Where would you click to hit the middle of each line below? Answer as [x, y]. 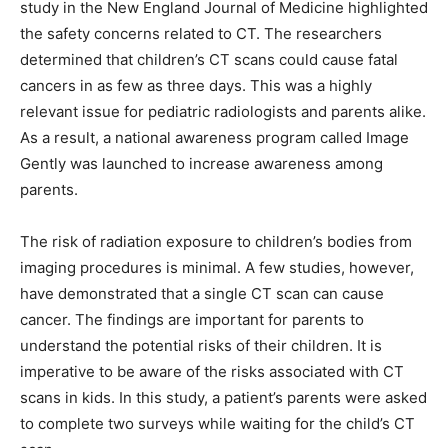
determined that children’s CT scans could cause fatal [209, 59]
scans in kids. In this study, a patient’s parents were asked [223, 397]
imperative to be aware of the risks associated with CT [212, 371]
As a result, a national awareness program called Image [214, 137]
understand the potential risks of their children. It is [201, 345]
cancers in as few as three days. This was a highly [196, 85]
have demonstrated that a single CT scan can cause [202, 293]
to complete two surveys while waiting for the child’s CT [217, 423]
